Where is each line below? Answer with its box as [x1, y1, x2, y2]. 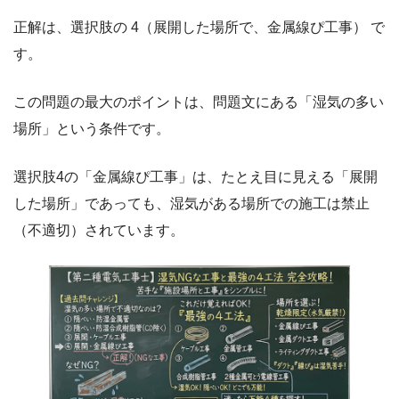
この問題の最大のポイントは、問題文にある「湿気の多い [13, 94, 384, 110]
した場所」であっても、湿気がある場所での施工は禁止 [13, 195, 370, 211]
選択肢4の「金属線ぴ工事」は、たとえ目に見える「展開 [13, 168, 378, 184]
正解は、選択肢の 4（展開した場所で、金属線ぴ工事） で [13, 19, 385, 35]
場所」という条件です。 [13, 120, 170, 136]
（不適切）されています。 [13, 222, 184, 238]
